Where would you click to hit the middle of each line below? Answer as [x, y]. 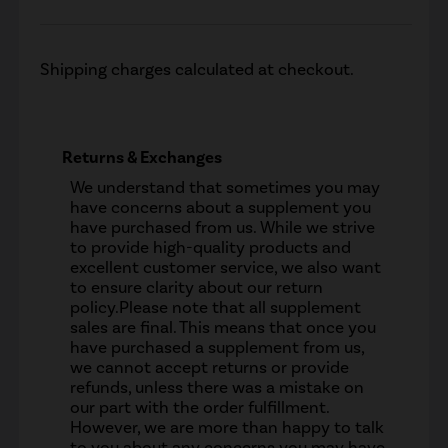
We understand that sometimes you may [225, 186]
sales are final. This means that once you [223, 326]
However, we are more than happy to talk [227, 426]
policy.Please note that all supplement [216, 306]
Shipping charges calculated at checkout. [196, 68]
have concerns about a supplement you [221, 206]
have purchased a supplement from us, [217, 346]
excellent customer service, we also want [226, 266]
